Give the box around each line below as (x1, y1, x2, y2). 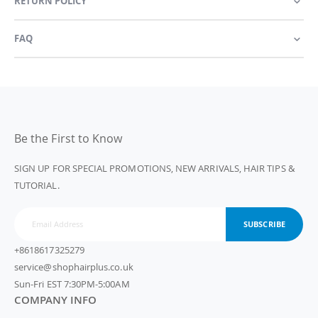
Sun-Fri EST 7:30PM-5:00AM (14, 277, 130, 290)
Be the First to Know (14, 131, 123, 147)
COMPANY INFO (14, 292, 97, 307)
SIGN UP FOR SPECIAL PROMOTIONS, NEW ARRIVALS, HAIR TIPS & (14, 162, 295, 175)
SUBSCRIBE (243, 219, 285, 230)
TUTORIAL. (14, 179, 60, 192)
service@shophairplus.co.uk (14, 260, 133, 273)
